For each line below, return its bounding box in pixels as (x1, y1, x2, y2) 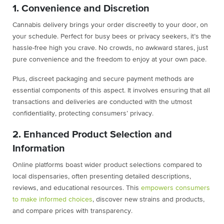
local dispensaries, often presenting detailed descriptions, (12, 173, 191, 180)
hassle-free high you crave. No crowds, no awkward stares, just (12, 44, 208, 52)
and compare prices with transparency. (12, 207, 132, 215)
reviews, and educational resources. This (12, 184, 141, 192)
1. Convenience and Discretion (12, 3, 149, 14)
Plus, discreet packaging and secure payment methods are (12, 75, 194, 83)
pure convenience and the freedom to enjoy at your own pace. (12, 56, 208, 63)
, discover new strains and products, (92, 196, 204, 203)
